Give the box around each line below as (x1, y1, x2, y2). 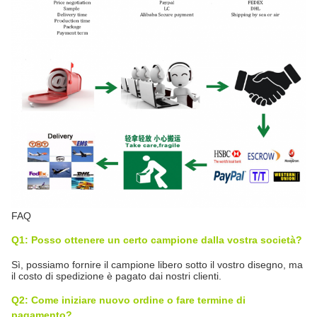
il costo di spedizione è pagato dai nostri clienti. (11, 270, 221, 282)
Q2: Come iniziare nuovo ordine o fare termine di (11, 294, 246, 306)
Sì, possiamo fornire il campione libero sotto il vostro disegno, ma (11, 258, 303, 270)
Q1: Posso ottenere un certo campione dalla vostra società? (11, 234, 302, 246)
